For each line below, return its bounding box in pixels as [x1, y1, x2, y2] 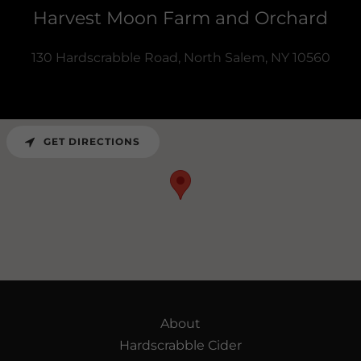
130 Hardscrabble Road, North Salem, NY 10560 [31, 49, 330, 65]
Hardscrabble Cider [119, 337, 242, 353]
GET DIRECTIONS [44, 135, 140, 148]
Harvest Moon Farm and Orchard [33, 6, 328, 29]
